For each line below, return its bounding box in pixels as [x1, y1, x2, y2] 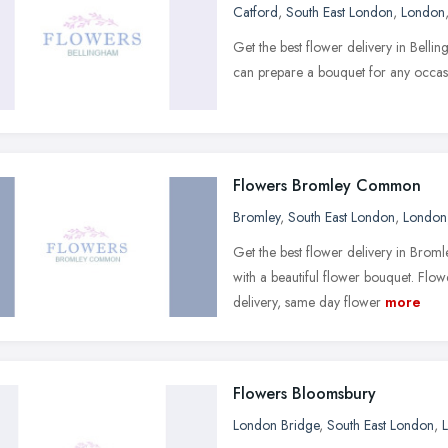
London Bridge [233, 414, 319, 435]
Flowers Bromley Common [233, 173, 421, 197]
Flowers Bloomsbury [233, 381, 376, 405]
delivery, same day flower [233, 291, 381, 312]
